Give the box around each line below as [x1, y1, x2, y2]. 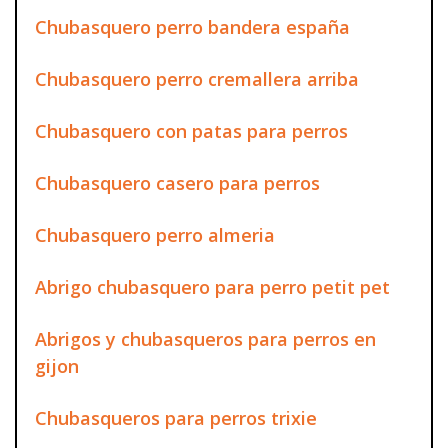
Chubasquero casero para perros [35, 170, 320, 195]
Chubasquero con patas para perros [35, 118, 348, 143]
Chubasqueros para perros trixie [35, 405, 317, 430]
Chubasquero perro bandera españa [35, 14, 350, 39]
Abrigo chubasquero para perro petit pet [35, 274, 390, 299]
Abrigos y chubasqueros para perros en [35, 326, 376, 351]
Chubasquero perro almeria [35, 222, 275, 247]
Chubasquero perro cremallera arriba [35, 66, 359, 91]
